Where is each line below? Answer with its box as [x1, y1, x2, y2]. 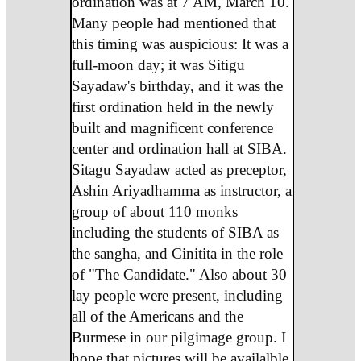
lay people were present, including [71, 286, 283, 304]
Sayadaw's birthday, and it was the [71, 77, 283, 94]
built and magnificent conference [71, 118, 273, 136]
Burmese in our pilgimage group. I [71, 328, 286, 346]
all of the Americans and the [71, 307, 243, 325]
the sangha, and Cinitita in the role [71, 244, 283, 262]
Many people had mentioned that [71, 14, 276, 31]
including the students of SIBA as [71, 223, 279, 241]
